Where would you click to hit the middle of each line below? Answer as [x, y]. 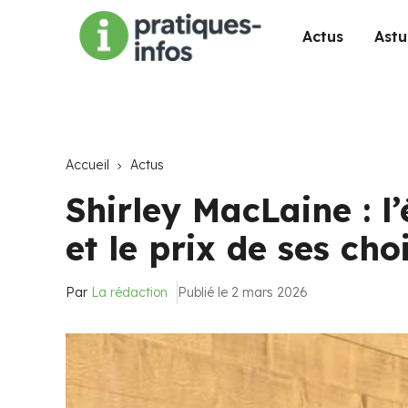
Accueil [87, 165]
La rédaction [129, 292]
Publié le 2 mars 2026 [243, 292]
